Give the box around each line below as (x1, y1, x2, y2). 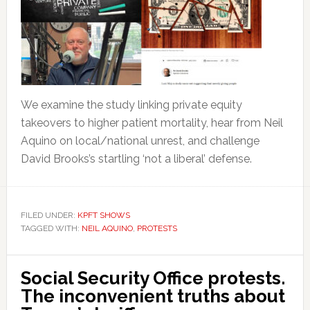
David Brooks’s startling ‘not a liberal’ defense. (20, 152, 252, 165)
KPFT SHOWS (77, 210, 130, 220)
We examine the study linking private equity (20, 98, 242, 111)
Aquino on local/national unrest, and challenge (20, 134, 259, 147)
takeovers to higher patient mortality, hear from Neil (20, 116, 283, 129)
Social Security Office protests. (20, 268, 285, 289)
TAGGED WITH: (20, 224, 82, 233)
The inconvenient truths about (20, 286, 285, 307)
